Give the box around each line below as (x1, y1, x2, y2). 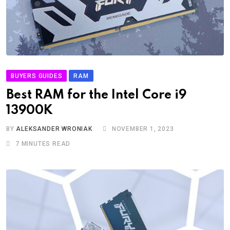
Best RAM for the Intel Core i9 (6, 88, 186, 102)
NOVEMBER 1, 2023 (111, 125, 174, 132)
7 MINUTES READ (15, 140, 71, 147)
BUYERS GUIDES (11, 72, 63, 80)
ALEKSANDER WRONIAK (16, 125, 92, 132)
